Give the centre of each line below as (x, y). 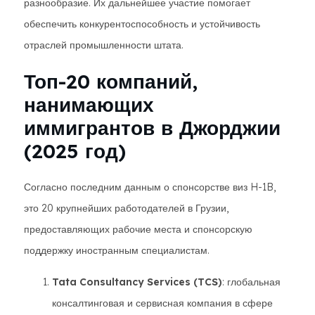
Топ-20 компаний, (111, 81)
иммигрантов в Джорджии (152, 128)
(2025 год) (75, 151)
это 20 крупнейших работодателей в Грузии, (126, 208)
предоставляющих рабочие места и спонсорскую (138, 229)
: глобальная (251, 282)
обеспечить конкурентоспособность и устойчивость (142, 24)
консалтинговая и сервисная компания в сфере (162, 303)
